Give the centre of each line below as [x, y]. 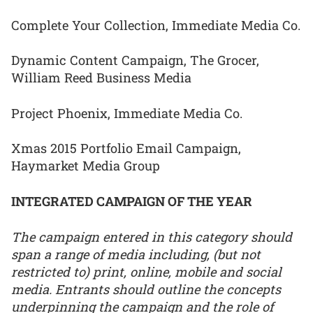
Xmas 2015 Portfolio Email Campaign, [126, 148]
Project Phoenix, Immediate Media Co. [127, 113]
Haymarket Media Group [86, 166]
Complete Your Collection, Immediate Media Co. [156, 25]
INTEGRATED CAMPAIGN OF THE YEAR [132, 202]
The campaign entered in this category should [152, 236]
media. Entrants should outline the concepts [146, 289]
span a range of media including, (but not [136, 254]
